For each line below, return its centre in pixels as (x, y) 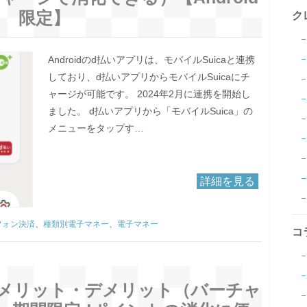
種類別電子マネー (76, 224)
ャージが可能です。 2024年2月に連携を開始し (149, 94)
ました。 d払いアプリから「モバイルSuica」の (150, 111)
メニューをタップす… (96, 128)
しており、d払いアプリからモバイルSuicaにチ (149, 77)
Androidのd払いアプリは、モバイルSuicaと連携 (151, 60)
